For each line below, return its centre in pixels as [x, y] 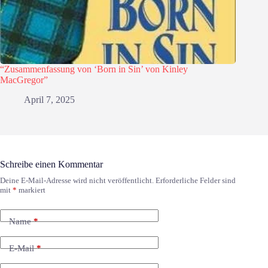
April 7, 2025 [49, 100]
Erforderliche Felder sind [196, 181]
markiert [31, 190]
